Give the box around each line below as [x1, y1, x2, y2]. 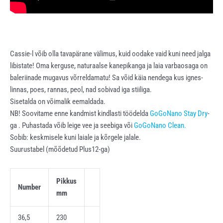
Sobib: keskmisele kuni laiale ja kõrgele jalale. [10, 133, 141, 142]
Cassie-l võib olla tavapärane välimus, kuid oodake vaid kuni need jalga [10, 49, 211, 59]
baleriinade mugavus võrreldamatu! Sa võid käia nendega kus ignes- [10, 73, 203, 83]
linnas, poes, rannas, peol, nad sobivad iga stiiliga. [10, 85, 152, 95]
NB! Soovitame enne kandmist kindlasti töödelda [10, 109, 150, 118]
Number [17, 182, 41, 192]
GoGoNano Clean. [134, 121, 188, 130]
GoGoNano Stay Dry [150, 109, 208, 118]
